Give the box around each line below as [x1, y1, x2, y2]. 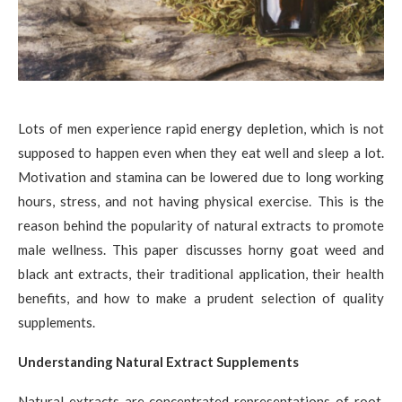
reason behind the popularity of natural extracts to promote [18, 216, 384, 233]
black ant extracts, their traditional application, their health [18, 265, 384, 282]
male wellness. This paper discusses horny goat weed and [18, 240, 384, 258]
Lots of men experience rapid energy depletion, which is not [18, 119, 384, 136]
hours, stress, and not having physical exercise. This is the [18, 192, 384, 209]
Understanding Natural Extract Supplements [18, 353, 299, 370]
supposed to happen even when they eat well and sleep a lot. [18, 144, 384, 161]
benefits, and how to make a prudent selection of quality [18, 289, 384, 306]
